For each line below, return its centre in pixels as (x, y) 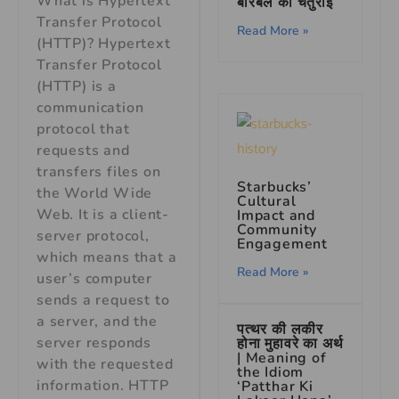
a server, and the (97, 322)
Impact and (277, 215)
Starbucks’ (275, 187)
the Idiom (271, 372)
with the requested (105, 365)
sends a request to (103, 301)
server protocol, (93, 236)
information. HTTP (103, 386)
